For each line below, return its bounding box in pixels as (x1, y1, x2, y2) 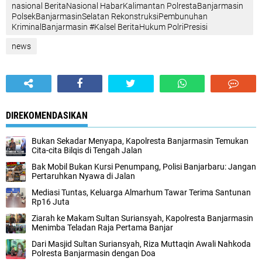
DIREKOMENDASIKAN (6, 110, 88, 121)
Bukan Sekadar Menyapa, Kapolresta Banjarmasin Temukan (32, 136, 249, 146)
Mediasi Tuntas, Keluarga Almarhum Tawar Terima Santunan (32, 188, 251, 197)
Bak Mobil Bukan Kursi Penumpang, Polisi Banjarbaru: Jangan (32, 162, 256, 171)
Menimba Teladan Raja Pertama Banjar (32, 223, 173, 232)
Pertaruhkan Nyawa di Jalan (32, 171, 135, 181)
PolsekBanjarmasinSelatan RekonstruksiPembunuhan (12, 12, 208, 21)
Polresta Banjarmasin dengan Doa (32, 249, 156, 258)
